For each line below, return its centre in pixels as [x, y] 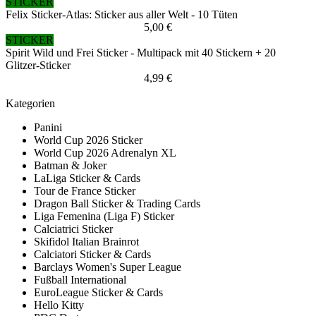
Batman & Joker [70, 166]
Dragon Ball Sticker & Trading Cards [117, 204]
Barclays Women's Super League [108, 267]
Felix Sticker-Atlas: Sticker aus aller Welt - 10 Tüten [122, 15]
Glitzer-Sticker [38, 66]
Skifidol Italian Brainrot [86, 242]
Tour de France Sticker [85, 191]
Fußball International [80, 280]
